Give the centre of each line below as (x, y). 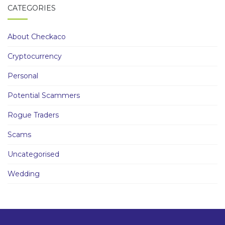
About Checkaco (37, 37)
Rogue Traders (33, 115)
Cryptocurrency (35, 56)
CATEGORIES (32, 8)
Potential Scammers (44, 95)
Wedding (24, 174)
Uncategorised (33, 154)
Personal (23, 76)
